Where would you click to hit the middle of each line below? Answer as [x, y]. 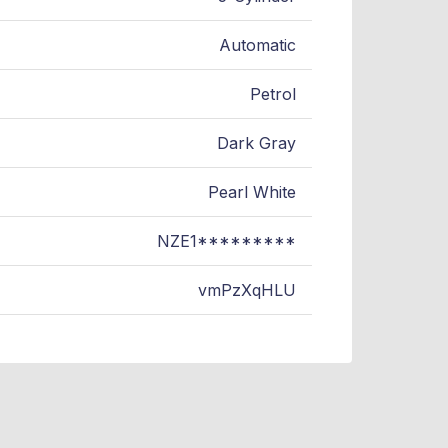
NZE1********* [226, 241]
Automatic [257, 45]
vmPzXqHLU [247, 290]
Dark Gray [256, 143]
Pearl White [252, 192]
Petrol [273, 94]
